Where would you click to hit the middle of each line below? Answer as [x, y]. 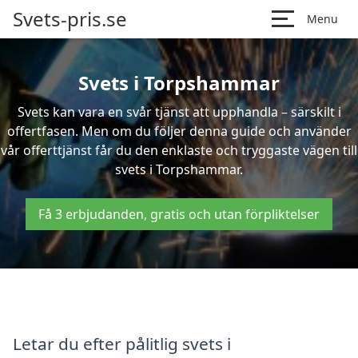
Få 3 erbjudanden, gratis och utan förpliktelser [179, 214]
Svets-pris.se [70, 19]
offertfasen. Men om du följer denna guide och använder [179, 131]
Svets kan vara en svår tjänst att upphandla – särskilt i [179, 112]
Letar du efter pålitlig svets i [122, 343]
